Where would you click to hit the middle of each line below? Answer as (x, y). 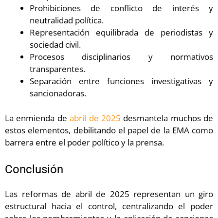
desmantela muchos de (167, 118)
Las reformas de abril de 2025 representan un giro (109, 194)
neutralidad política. (67, 20)
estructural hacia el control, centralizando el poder (109, 206)
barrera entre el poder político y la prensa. (84, 142)
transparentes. (57, 69)
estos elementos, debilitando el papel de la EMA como (109, 130)
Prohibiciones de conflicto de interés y (121, 8)
